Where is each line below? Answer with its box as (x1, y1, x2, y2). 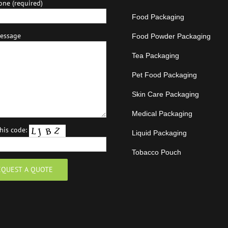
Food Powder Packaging (132, 32, 211, 40)
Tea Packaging (132, 51, 179, 60)
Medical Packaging (132, 109, 192, 118)
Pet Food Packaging (132, 71, 197, 79)
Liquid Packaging (132, 129, 187, 137)
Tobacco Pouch (132, 148, 181, 156)
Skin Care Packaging (132, 90, 199, 98)
